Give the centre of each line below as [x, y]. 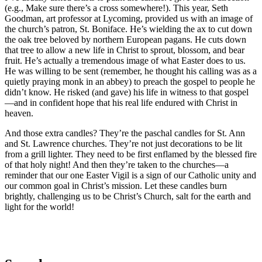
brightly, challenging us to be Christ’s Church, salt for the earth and [128, 196]
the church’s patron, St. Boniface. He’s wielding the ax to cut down [128, 29]
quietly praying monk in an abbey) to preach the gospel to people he [130, 82]
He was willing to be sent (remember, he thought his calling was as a [131, 71]
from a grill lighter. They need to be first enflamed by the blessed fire [131, 154]
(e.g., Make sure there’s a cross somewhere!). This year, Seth [116, 8]
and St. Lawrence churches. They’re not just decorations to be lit [123, 144]
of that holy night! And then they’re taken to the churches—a [117, 165]
